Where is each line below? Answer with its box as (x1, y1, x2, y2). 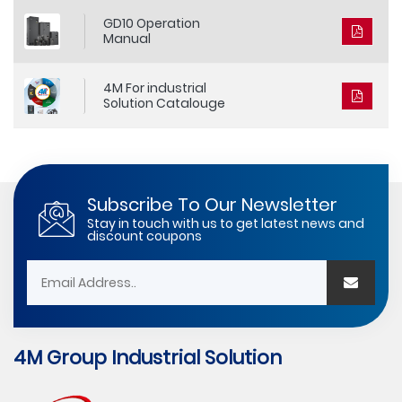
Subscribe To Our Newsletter (87, 192, 337, 217)
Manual (103, 29, 151, 48)
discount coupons (87, 227, 202, 245)
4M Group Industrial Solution (13, 345, 282, 371)
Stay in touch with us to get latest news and (87, 214, 364, 232)
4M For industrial (103, 78, 206, 97)
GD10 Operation (103, 13, 200, 32)
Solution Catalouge (103, 93, 225, 112)
